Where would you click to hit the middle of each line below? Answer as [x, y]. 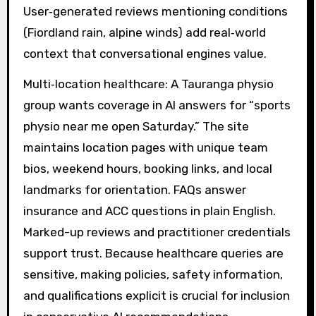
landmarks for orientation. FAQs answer [134, 190]
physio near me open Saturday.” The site [136, 127]
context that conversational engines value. [145, 54]
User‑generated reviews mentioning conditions [155, 12]
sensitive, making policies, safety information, [153, 275]
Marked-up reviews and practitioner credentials [157, 232]
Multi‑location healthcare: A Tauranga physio [148, 84]
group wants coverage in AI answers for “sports [157, 105]
